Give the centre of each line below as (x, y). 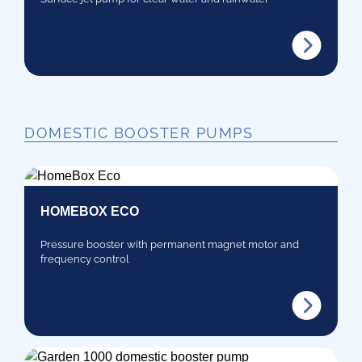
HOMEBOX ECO (90, 211)
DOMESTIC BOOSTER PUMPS (139, 133)
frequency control (85, 259)
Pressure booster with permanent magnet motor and (170, 244)
